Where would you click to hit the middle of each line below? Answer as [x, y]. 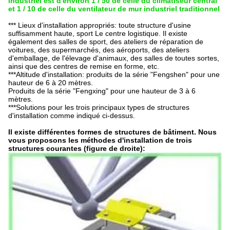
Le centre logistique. [128, 33]
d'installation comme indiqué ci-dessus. [72, 115]
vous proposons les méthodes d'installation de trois [100, 140]
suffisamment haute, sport [51, 33]
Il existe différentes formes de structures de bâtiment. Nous [112, 132]
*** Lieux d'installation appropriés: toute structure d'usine [100, 25]
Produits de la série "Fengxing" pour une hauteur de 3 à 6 [102, 91]
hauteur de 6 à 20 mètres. [51, 82]
